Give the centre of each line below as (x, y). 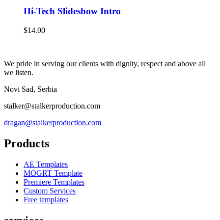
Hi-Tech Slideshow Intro (72, 11)
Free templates (46, 199)
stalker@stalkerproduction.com (52, 106)
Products (27, 144)
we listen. (19, 73)
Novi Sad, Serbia (30, 89)
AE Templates (46, 164)
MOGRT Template (53, 173)
